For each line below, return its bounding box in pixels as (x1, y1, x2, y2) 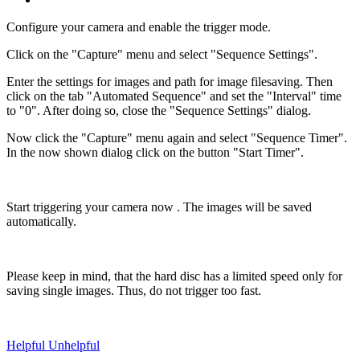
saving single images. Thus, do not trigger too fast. (6, 283, 261, 297)
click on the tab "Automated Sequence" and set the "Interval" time (6, 88, 342, 103)
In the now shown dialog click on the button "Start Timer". (6, 145, 307, 159)
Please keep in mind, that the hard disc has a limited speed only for (6, 268, 342, 283)
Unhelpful (48, 337, 100, 352)
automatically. (6, 214, 80, 228)
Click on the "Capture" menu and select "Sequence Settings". (6, 47, 321, 61)
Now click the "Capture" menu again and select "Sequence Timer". (6, 130, 347, 145)
